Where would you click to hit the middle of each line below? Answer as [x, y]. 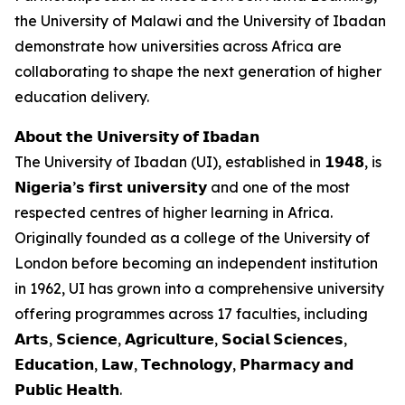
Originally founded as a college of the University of [192, 238]
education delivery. [82, 97]
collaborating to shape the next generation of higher [198, 71]
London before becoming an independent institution [196, 263]
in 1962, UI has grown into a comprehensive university [199, 288]
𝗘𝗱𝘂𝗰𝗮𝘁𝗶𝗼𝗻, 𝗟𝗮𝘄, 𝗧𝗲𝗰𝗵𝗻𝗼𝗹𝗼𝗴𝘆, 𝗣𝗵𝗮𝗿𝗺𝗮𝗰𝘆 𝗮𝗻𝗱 [184, 364]
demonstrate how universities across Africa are [178, 46]
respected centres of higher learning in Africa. [174, 212]
